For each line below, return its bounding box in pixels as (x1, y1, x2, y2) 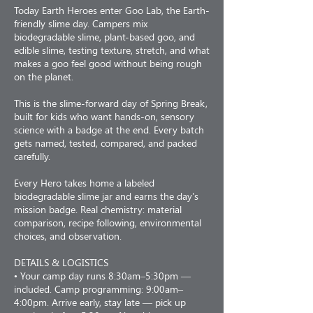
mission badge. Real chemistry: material (14, 203, 182, 217)
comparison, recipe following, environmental (14, 216, 201, 230)
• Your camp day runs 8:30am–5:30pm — (14, 269, 191, 283)
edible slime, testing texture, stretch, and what (14, 43, 210, 57)
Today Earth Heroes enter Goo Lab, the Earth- (14, 3, 210, 17)
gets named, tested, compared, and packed (14, 136, 197, 150)
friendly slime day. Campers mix (14, 17, 147, 31)
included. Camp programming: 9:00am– (14, 282, 183, 296)
